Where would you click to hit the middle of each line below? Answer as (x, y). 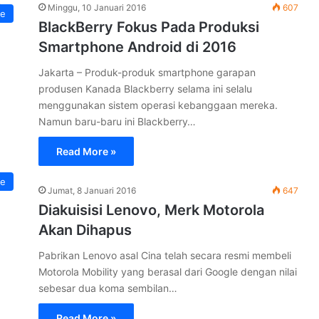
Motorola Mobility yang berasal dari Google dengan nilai (168, 271)
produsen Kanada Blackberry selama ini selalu (145, 88)
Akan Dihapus (85, 230)
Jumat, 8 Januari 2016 (92, 190)
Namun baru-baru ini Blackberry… (117, 121)
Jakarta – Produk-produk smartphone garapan (147, 72)
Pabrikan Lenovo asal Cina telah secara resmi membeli (165, 255)
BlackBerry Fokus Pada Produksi (149, 27)
